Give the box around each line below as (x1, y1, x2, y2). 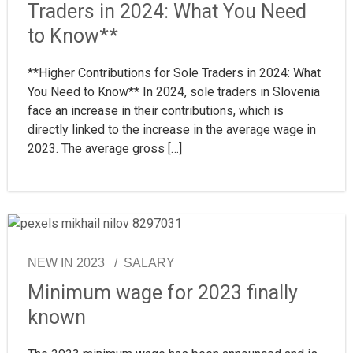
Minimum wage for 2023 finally (28, 281, 298, 305)
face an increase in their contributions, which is (28, 102, 284, 118)
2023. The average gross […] (28, 140, 182, 156)
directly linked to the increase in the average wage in (28, 121, 316, 137)
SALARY (124, 256, 175, 270)
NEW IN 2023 (28, 256, 105, 270)
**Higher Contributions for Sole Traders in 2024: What (28, 65, 321, 80)
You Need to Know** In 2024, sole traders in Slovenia (28, 84, 320, 99)
